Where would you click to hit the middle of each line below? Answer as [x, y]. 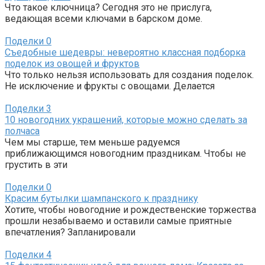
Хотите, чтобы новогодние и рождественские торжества [130, 210]
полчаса [22, 131]
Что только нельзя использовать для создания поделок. [129, 75]
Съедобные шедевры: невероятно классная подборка [125, 53]
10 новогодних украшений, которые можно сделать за [126, 120]
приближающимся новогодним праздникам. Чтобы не [125, 154]
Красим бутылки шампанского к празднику [101, 199]
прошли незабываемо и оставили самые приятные [118, 221]
